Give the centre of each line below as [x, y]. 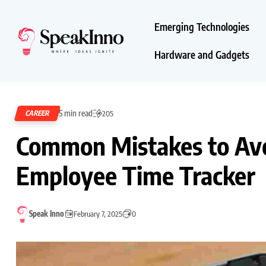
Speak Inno [47, 214]
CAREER [38, 113]
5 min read [76, 113]
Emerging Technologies [202, 27]
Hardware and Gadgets [202, 55]
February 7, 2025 [98, 214]
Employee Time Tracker [136, 175]
